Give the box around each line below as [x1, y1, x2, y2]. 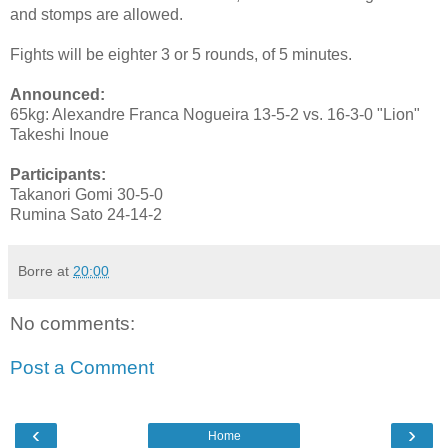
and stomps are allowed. [10, 6, 183, 24]
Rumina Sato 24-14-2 [10, 206, 162, 224]
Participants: [10, 166, 106, 184]
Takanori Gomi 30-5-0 [10, 186, 163, 204]
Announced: [10, 86, 105, 104]
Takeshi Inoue [10, 126, 109, 144]
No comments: [10, 313, 135, 335]
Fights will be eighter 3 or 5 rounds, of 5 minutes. [10, 46, 352, 64]
